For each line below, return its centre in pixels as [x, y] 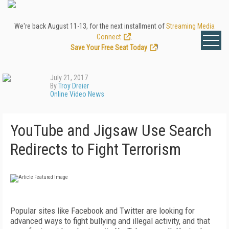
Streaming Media [190, 26]
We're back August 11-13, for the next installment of [90, 26]
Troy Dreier [74, 86]
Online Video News [77, 94]
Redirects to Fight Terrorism [96, 150]
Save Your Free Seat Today [109, 48]
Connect [109, 37]
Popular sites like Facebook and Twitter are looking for [102, 211]
